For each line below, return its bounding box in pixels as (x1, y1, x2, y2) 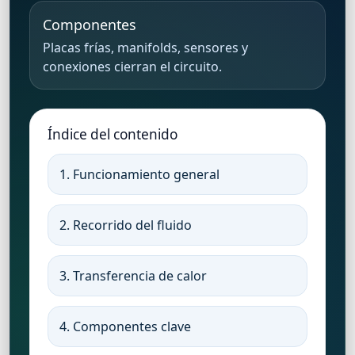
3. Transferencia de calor (59, 267, 207, 285)
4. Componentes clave (59, 318, 191, 336)
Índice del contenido (48, 124, 177, 143)
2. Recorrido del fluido (59, 216, 192, 235)
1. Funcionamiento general (59, 166, 219, 184)
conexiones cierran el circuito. (43, 57, 222, 75)
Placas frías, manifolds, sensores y (43, 38, 248, 56)
